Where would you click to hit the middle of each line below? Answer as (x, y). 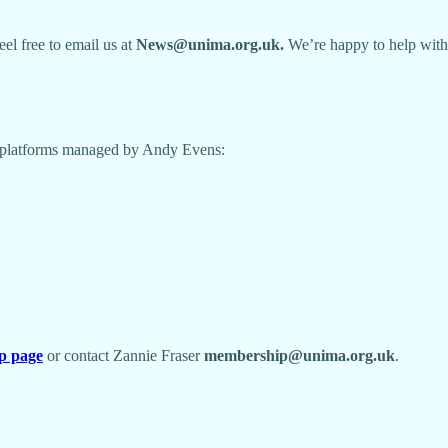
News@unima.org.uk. (210, 45)
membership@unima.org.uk (299, 356)
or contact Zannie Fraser (123, 356)
